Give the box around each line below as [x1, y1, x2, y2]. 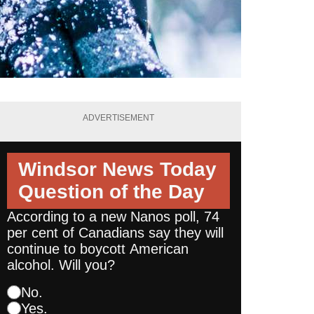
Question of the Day [18, 180, 205, 203]
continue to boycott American [7, 240, 189, 257]
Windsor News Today [18, 158, 217, 180]
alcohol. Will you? [7, 257, 115, 273]
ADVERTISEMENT [83, 113, 154, 123]
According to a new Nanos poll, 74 [7, 208, 219, 224]
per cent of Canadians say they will [7, 224, 224, 240]
